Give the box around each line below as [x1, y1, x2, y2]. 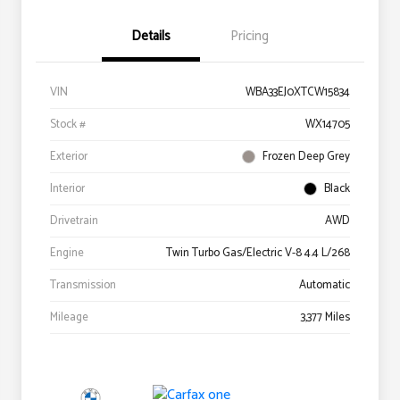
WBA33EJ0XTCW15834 [246, 82, 350, 102]
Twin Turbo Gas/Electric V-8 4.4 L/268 [166, 243, 350, 262]
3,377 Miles [301, 307, 350, 327]
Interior [50, 179, 85, 198]
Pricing [229, 24, 269, 47]
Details [131, 24, 171, 47]
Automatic [299, 275, 350, 295]
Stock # [50, 114, 86, 134]
